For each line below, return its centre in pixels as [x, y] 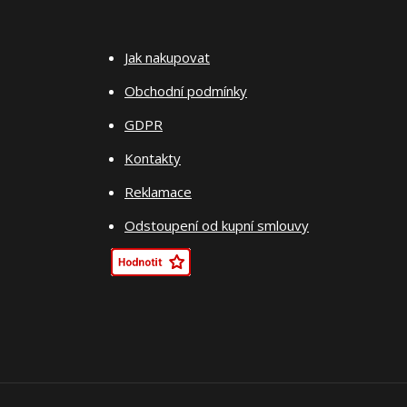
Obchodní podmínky [186, 91]
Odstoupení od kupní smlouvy [217, 226]
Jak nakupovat [167, 58]
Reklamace [158, 192]
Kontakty [153, 159]
